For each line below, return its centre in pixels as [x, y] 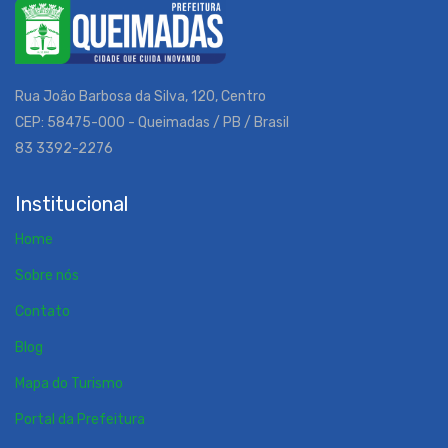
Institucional [71, 204]
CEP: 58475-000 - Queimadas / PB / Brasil [152, 122]
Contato [42, 311]
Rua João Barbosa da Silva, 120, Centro [140, 96]
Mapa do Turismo [69, 383]
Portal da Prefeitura [80, 419]
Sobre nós [47, 275]
